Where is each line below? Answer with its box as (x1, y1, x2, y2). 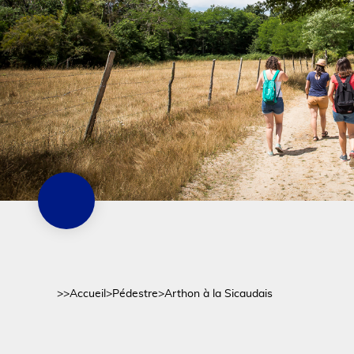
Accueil (70, 288, 106, 299)
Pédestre (112, 288, 158, 299)
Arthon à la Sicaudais (164, 288, 273, 299)
